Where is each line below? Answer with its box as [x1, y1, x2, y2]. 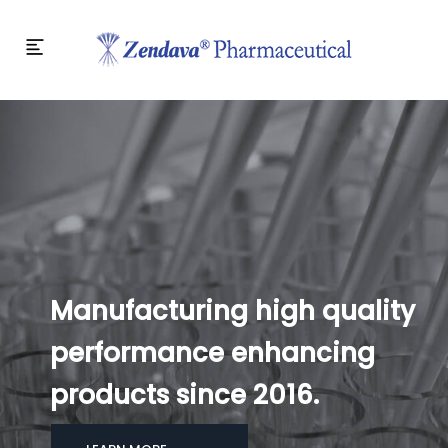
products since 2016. [50, 377, 319, 413]
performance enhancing [50, 335, 375, 371]
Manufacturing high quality [50, 293, 415, 329]
